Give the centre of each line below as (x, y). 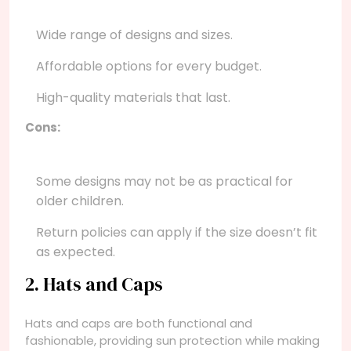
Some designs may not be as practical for (165, 181)
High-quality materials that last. (133, 97)
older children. (80, 201)
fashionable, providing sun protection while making (172, 340)
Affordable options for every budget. (149, 66)
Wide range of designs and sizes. (134, 34)
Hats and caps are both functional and (139, 323)
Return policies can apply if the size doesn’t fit (177, 232)
